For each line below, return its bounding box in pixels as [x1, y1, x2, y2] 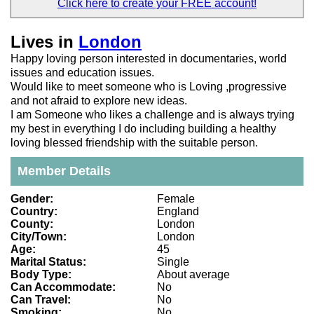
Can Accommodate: [11, 281, 116, 294]
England [157, 205, 199, 218]
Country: [11, 205, 57, 218]
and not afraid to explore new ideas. [11, 95, 187, 107]
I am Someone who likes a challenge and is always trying [11, 109, 294, 121]
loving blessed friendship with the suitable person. [11, 137, 258, 149]
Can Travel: [11, 294, 71, 306]
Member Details [18, 164, 111, 179]
